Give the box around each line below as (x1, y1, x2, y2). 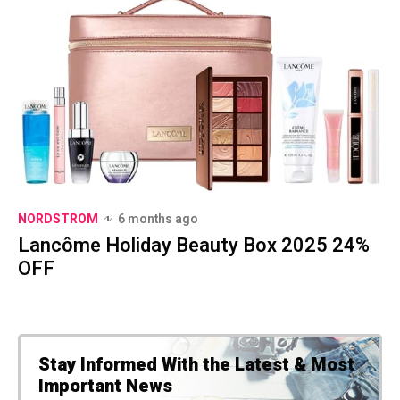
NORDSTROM (18, 209, 98, 229)
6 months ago (118, 209, 198, 229)
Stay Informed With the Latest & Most (38, 351, 354, 378)
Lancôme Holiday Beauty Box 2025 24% (18, 230, 370, 260)
